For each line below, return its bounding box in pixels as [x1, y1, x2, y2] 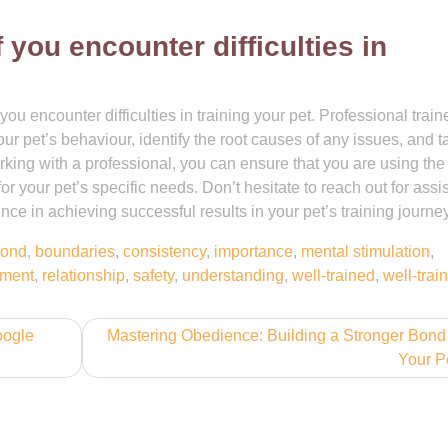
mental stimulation [301, 243, 430, 260]
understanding [182, 267, 284, 284]
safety [133, 267, 174, 284]
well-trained [292, 267, 375, 284]
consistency [123, 243, 206, 260]
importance [214, 243, 293, 260]
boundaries [35, 243, 115, 260]
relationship [42, 267, 125, 284]
